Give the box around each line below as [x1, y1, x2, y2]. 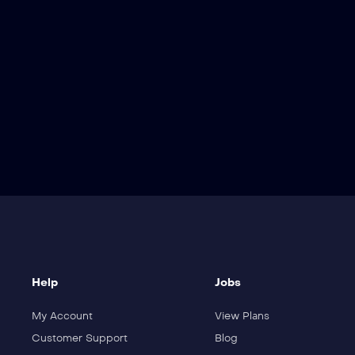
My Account [31, 310, 93, 323]
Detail [78, 19, 114, 33]
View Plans [215, 310, 270, 323]
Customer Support [31, 332, 128, 345]
